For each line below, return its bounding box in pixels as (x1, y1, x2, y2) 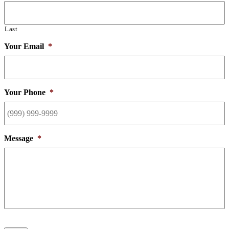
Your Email (4, 41, 44, 51)
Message (4, 133, 33, 143)
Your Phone (4, 87, 45, 97)
